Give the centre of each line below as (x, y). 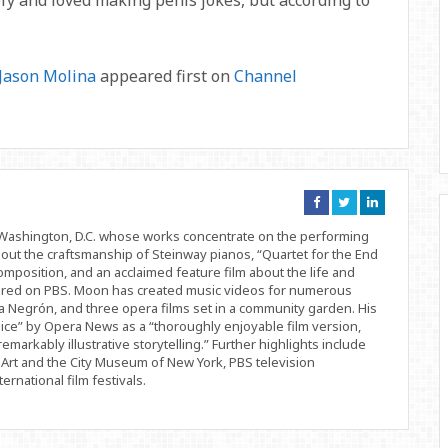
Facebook (345, 227)
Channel (265, 76)
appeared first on (165, 76)
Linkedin (401, 227)
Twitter (368, 227)
